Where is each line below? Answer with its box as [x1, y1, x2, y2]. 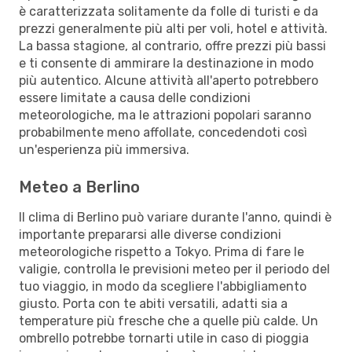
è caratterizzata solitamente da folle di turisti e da [19, 3, 318, 19]
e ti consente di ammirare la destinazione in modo [19, 55, 313, 71]
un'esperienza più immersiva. [19, 141, 189, 157]
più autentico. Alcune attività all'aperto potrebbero [19, 72, 318, 88]
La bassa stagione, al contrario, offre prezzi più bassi [19, 38, 326, 53]
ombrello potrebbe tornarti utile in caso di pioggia [19, 330, 309, 346]
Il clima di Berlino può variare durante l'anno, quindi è [19, 209, 332, 225]
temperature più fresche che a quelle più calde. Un [19, 313, 318, 328]
